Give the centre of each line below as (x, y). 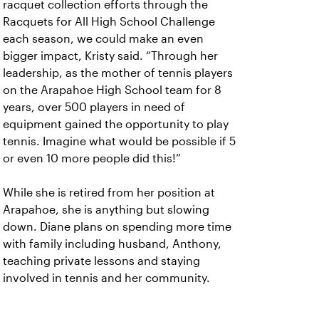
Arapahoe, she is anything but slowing (106, 210)
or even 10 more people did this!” (93, 158)
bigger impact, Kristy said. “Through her (110, 56)
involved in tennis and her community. (108, 278)
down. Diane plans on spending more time (117, 227)
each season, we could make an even (103, 39)
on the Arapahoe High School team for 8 (112, 90)
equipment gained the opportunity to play (116, 124)
